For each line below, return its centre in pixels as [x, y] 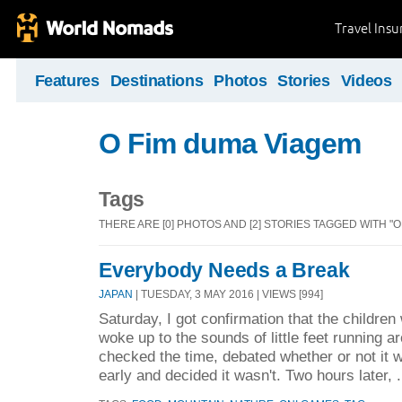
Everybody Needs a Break [224, 270]
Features [67, 81]
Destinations [157, 81]
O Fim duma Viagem [230, 144]
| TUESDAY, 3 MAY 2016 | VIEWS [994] [228, 294]
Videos [366, 81]
